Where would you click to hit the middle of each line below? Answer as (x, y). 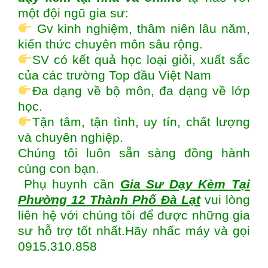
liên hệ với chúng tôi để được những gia (134, 215)
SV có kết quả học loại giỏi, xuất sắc (141, 60)
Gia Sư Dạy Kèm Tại (185, 184)
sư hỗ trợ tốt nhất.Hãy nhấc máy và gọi (134, 231)
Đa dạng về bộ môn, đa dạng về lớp (141, 91)
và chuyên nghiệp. (71, 137)
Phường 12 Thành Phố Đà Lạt (109, 200)
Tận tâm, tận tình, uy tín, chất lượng (141, 122)
